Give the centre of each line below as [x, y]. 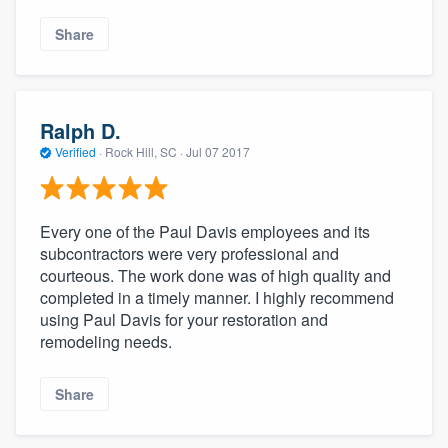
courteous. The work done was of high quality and [215, 276]
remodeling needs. [106, 342]
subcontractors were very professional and [189, 254]
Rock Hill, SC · [144, 151]
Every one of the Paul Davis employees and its [205, 232]
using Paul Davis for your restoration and [184, 320]
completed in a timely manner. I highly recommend [217, 298]
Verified [75, 151]
